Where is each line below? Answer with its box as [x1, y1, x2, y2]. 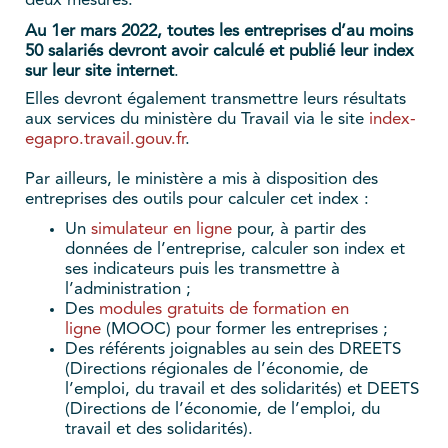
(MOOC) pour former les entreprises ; [101, 320, 388, 338]
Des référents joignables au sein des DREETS [65, 340, 401, 358]
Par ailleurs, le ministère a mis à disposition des [25, 170, 378, 188]
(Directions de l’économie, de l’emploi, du [65, 400, 380, 418]
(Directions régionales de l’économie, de [65, 360, 368, 378]
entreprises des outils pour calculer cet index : [25, 190, 369, 208]
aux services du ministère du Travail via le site [25, 110, 369, 128]
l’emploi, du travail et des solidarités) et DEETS [65, 380, 419, 398]
